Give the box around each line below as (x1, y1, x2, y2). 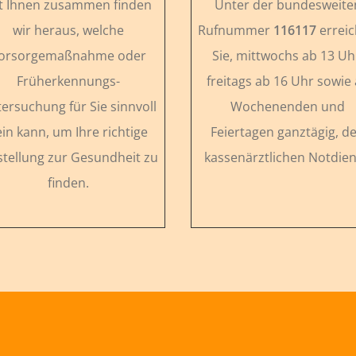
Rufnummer (198, 21, 274, 39)
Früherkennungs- (16, 72, 120, 90)
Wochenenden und (230, 97, 346, 115)
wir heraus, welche (12, 21, 124, 39)
